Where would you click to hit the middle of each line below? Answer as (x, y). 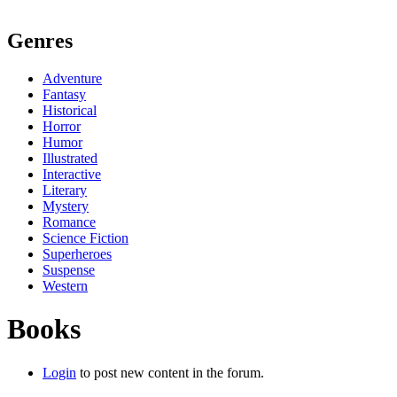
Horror (62, 126)
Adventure (72, 78)
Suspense (69, 269)
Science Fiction (86, 237)
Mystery (66, 206)
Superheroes (77, 253)
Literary (65, 190)
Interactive (72, 174)
